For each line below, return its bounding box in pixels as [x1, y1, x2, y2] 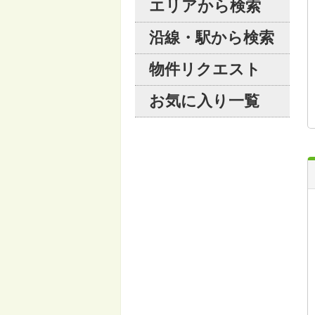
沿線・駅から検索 [149, 29, 274, 46]
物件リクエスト [149, 60, 261, 78]
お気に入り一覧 [149, 92, 259, 110]
